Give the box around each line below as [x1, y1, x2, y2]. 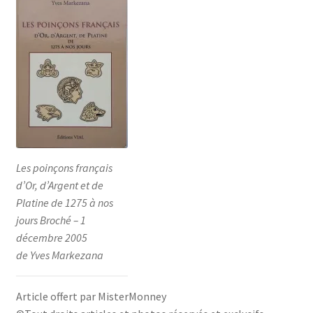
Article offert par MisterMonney [15, 289, 166, 303]
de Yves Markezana [15, 247, 103, 262]
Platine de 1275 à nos [15, 195, 113, 210]
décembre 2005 [15, 230, 87, 245]
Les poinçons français [15, 160, 112, 175]
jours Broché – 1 [15, 212, 86, 227]
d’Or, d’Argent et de [15, 177, 103, 192]
